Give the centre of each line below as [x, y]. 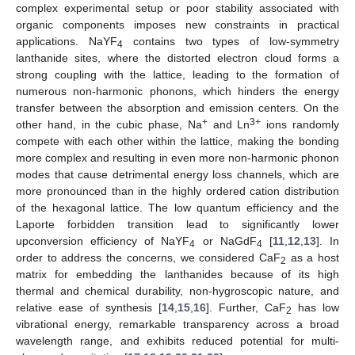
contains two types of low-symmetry [231, 41]
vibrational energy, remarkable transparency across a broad [177, 324]
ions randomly [300, 124]
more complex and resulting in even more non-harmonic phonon [177, 157]
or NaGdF [226, 240]
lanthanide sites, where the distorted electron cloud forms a [177, 57]
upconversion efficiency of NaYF [103, 240]
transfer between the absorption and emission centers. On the [177, 107]
